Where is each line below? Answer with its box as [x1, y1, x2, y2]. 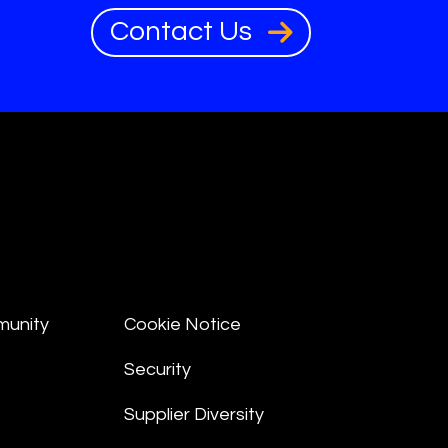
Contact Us [109, 16, 258, 46]
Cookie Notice [124, 315, 242, 334]
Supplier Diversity [124, 405, 265, 424]
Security [124, 360, 192, 379]
